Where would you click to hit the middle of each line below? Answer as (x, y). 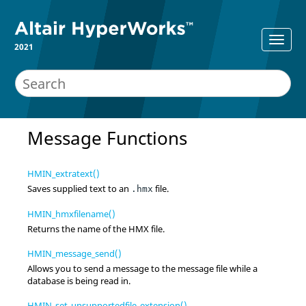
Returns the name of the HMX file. (96, 228)
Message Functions (107, 138)
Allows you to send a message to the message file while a (142, 268)
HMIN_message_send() (74, 253)
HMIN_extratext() (64, 173)
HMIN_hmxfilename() (71, 213)
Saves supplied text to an (79, 188)
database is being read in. (79, 280)
